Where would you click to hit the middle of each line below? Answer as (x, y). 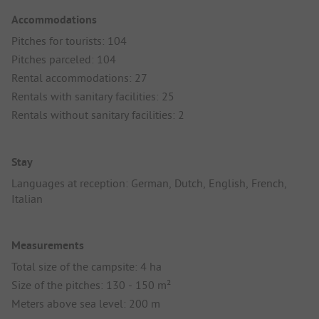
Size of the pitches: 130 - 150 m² (91, 284)
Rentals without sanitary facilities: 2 (98, 115)
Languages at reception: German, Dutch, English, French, (149, 183)
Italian (27, 198)
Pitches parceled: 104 (64, 59)
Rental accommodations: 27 (79, 78)
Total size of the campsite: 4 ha (87, 266)
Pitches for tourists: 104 (69, 41)
